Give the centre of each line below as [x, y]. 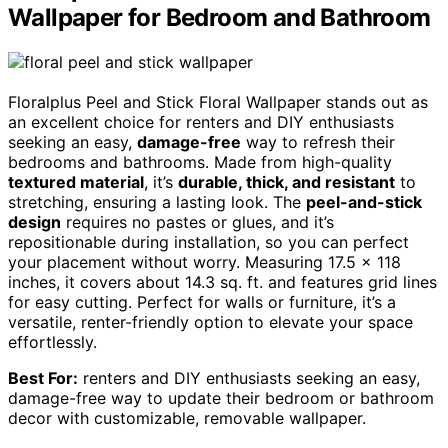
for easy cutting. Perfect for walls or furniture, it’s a [202, 302]
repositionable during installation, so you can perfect [208, 242]
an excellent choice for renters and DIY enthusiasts [201, 122]
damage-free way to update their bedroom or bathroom [221, 398]
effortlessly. [52, 342]
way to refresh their [318, 142]
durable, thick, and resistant [286, 182]
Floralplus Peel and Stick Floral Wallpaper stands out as [218, 102]
